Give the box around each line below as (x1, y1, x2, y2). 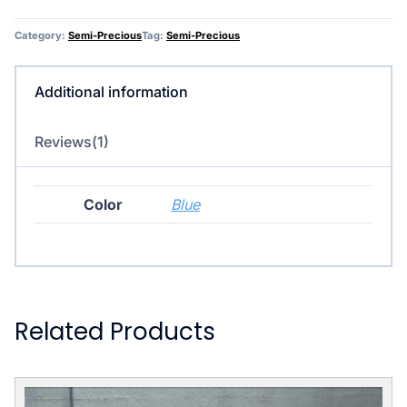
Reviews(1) (35, 132, 109, 151)
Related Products (15, 314, 215, 348)
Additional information (35, 82, 188, 101)
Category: (15, 28, 68, 42)
